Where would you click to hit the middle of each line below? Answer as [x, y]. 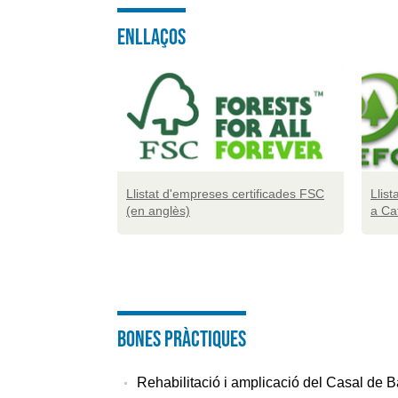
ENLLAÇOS [151, 36]
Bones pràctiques [182, 339]
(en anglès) [158, 211]
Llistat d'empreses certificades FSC [225, 194]
